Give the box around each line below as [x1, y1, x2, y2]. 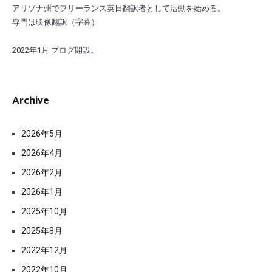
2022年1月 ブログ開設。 [12, 46, 98, 55]
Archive [12, 92, 49, 110]
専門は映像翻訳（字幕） [12, 18, 99, 27]
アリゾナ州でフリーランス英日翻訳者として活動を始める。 [12, 4, 225, 13]
